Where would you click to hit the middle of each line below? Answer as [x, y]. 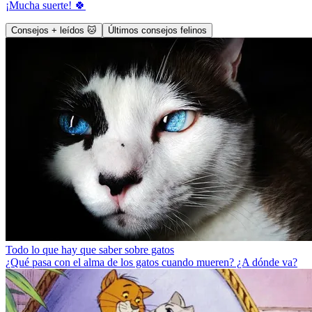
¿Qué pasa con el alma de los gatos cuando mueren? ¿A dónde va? [151, 262]
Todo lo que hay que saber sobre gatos [90, 249]
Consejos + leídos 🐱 [54, 30]
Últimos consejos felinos [157, 30]
